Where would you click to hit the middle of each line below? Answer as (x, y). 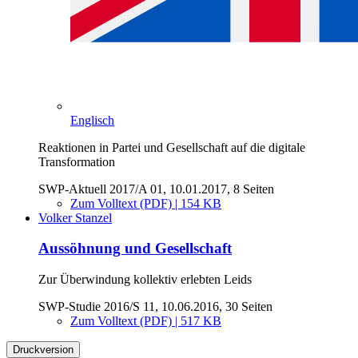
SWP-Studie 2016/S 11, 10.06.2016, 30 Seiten (155, 307)
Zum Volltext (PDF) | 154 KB (146, 203)
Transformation (77, 161)
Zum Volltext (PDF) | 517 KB (146, 321)
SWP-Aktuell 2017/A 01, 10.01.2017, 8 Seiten (156, 189)
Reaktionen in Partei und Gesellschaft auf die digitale (172, 147)
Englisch (92, 120)
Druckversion (43, 350)
